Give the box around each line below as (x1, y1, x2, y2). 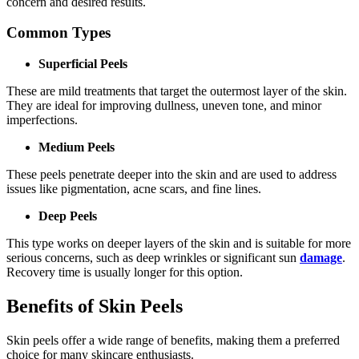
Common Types (6, 24, 111, 42)
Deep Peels (38, 209, 97, 224)
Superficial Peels (38, 57, 127, 71)
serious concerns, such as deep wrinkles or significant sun (6, 251, 300, 265)
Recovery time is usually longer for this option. (6, 265, 243, 280)
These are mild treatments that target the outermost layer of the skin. (6, 84, 347, 99)
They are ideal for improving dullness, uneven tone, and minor (6, 99, 321, 113)
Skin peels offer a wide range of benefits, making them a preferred (6, 333, 340, 347)
